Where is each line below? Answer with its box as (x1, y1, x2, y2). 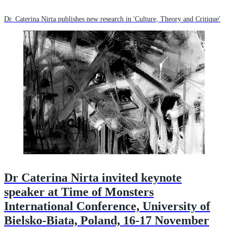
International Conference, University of (4, 199, 210, 213)
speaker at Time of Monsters (4, 185, 154, 199)
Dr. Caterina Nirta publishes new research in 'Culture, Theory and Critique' (4, 15, 220, 23)
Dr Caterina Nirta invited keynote (4, 171, 182, 185)
